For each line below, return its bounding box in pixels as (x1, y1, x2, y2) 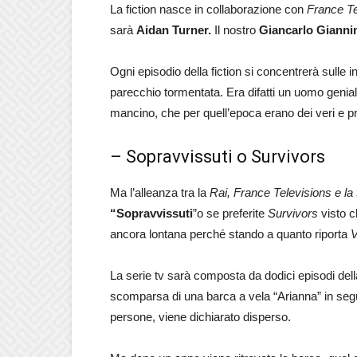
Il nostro (211, 23, 259, 37)
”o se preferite (193, 206, 268, 220)
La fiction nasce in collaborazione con (110, 2, 307, 16)
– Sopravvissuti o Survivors (110, 147, 325, 167)
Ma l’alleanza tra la (110, 186, 210, 199)
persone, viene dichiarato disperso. (110, 310, 291, 324)
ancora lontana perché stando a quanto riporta (110, 227, 351, 241)
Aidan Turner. (136, 23, 211, 37)
